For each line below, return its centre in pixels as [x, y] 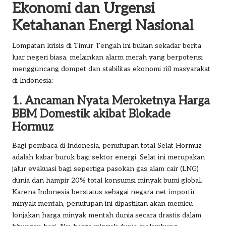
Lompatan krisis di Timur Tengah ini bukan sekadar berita [107, 46]
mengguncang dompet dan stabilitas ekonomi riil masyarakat [111, 69]
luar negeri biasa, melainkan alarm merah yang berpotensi [107, 57]
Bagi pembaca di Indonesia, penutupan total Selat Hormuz [107, 146]
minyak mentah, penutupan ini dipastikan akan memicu [102, 204]
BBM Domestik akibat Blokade [91, 114]
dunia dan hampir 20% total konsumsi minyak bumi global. [107, 180]
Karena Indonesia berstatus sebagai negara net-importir [104, 192]
